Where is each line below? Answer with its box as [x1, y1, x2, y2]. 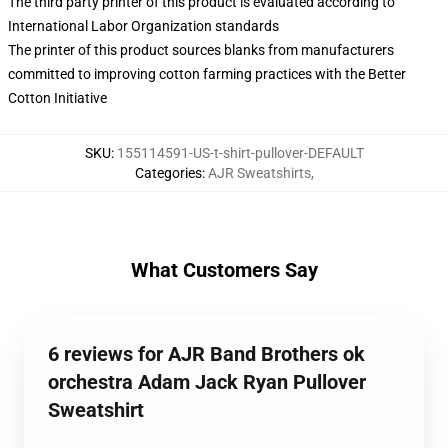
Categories [134, 165, 202, 181]
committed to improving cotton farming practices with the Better [8, 66, 406, 82]
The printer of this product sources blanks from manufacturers [8, 42, 394, 58]
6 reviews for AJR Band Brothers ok [48, 342, 365, 366]
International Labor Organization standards [8, 18, 279, 34]
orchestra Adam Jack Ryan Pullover [48, 370, 366, 394]
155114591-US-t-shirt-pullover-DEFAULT [116, 145, 364, 161]
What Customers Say [130, 258, 318, 282]
